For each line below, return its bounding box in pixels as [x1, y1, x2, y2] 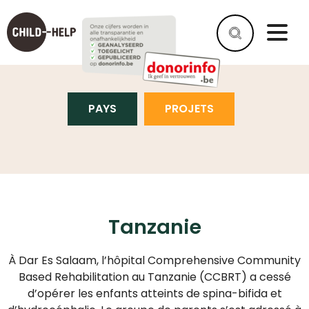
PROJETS [165, 101, 214, 117]
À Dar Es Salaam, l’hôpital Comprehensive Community [8, 252, 301, 268]
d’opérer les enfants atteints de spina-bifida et [27, 286, 282, 301]
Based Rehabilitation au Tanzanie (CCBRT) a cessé [18, 269, 291, 285]
